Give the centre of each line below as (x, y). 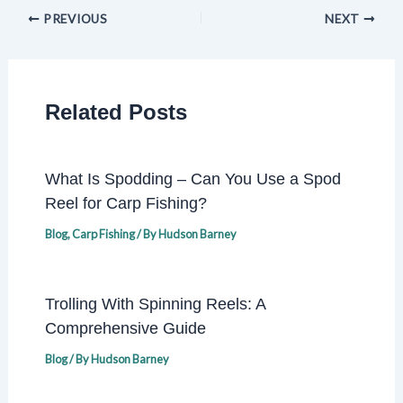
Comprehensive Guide (125, 327)
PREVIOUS (74, 18)
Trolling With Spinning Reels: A (155, 303)
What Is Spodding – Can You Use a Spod (193, 178)
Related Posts (116, 112)
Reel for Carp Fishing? (125, 202)
